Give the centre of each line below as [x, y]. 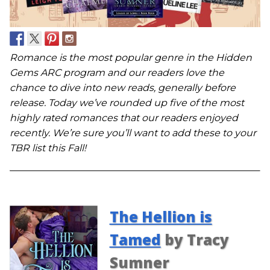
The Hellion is [161, 217]
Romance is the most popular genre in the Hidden [131, 58]
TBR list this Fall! [48, 148]
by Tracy [195, 240]
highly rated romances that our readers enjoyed [124, 118]
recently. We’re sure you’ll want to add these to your [133, 133]
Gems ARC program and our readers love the [117, 73]
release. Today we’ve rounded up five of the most [127, 103]
